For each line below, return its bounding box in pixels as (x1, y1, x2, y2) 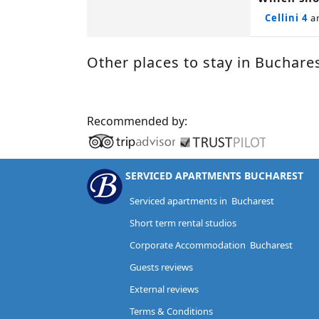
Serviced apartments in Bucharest (130, 194, 274, 207)
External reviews (130, 282, 199, 296)
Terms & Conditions (130, 304, 213, 318)
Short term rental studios (130, 216, 236, 229)
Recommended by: (87, 113, 187, 129)
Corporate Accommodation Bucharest (130, 238, 293, 251)
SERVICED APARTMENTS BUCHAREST (125, 168, 303, 182)
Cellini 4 (265, 11, 308, 24)
